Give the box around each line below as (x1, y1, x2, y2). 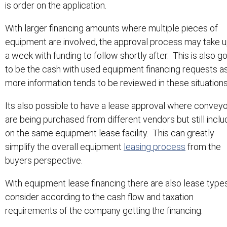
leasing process (124, 141, 185, 152)
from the (185, 141, 221, 152)
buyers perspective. (5, 155, 83, 166)
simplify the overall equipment (5, 141, 124, 152)
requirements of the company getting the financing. (5, 205, 203, 216)
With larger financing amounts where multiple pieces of (5, 22, 218, 33)
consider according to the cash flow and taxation (5, 191, 194, 202)
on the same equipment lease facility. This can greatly (5, 127, 214, 138)
